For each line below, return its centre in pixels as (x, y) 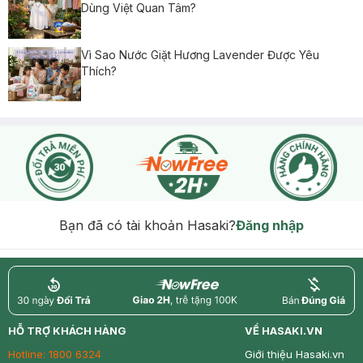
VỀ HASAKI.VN (284, 331)
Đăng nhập (270, 225)
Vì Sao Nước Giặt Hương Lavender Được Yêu (200, 54)
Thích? (99, 70)
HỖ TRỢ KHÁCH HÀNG (67, 331)
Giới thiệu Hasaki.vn (295, 354)
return (36, 316)
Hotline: (27, 354)
